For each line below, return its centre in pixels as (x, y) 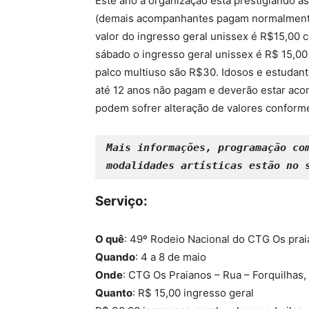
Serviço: (121, 201)
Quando (115, 257)
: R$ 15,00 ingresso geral (193, 293)
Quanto (114, 293)
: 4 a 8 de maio (171, 257)
